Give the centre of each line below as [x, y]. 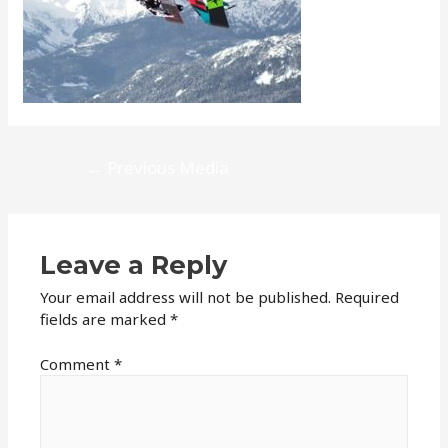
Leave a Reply [134, 265]
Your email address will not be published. [186, 297]
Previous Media [165, 167]
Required [367, 297]
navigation [94, 180]
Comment [77, 363]
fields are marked [105, 319]
